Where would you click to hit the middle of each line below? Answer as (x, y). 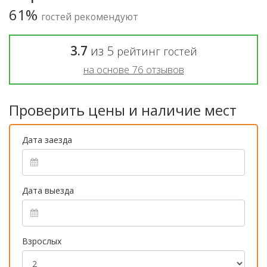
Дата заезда (47, 139)
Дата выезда (48, 190)
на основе (107, 69)
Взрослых (42, 241)
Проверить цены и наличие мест (123, 110)
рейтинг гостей (157, 51)
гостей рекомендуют (90, 16)
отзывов (164, 69)
